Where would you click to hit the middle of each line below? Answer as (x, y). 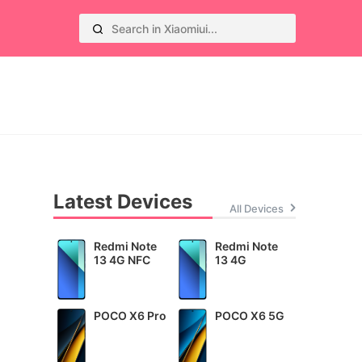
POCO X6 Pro (130, 316)
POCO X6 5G (249, 316)
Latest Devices (123, 202)
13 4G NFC (122, 260)
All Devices (257, 209)
